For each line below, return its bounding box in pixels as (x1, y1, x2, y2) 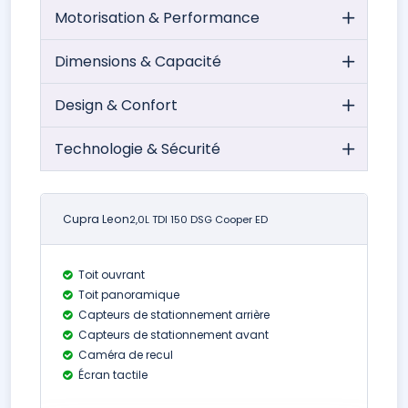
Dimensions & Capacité (55, 51, 221, 72)
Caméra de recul (76, 347, 173, 362)
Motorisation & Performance (55, 7, 260, 28)
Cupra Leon (63, 210, 129, 227)
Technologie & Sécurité (55, 138, 220, 159)
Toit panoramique (76, 287, 179, 302)
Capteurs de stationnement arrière (76, 307, 270, 322)
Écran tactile (76, 367, 148, 382)
